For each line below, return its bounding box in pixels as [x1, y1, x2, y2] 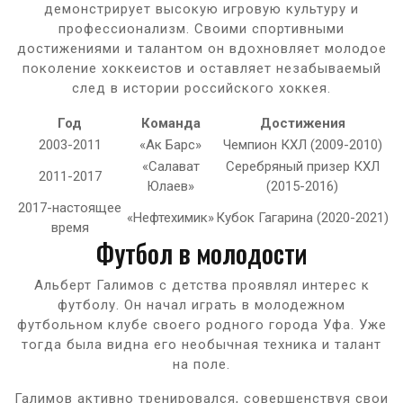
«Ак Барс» [139, 136, 201, 153]
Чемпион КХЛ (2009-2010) [222, 136, 382, 153]
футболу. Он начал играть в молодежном [58, 296, 345, 313]
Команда [140, 114, 201, 131]
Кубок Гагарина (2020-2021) [216, 209, 389, 226]
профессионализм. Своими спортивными [58, 20, 345, 37]
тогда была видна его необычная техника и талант [22, 336, 381, 353]
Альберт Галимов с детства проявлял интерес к [33, 276, 370, 293]
